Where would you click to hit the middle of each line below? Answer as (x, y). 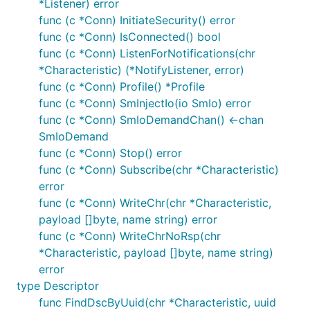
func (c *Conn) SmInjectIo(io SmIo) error (145, 103)
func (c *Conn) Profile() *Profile (122, 86)
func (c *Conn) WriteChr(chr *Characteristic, (155, 203)
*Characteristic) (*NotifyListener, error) (142, 70)
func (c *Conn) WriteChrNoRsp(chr (130, 236)
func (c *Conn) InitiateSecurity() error (137, 20)
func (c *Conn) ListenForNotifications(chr (147, 53)
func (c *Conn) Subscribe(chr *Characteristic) (159, 170)
